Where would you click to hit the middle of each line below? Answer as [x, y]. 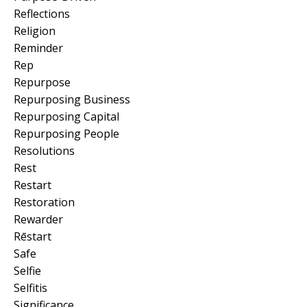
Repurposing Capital [66, 116]
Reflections [42, 13]
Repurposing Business [72, 99]
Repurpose [42, 82]
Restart [33, 185]
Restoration [44, 202]
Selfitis [30, 287]
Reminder [38, 48]
